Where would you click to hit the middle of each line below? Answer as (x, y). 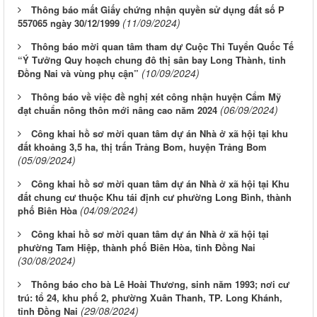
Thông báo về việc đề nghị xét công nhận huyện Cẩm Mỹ (156, 97)
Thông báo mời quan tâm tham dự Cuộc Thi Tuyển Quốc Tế (162, 47)
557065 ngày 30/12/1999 (69, 23)
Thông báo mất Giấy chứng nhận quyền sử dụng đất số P (158, 10)
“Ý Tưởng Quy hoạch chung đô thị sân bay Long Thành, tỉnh (152, 60)
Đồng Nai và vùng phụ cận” (78, 74)
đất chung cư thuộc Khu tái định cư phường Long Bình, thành (155, 197)
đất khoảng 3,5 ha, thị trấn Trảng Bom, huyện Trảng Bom (142, 147)
